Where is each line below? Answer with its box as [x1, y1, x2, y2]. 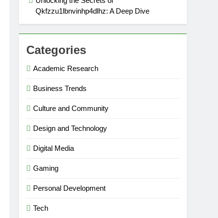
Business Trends [33, 84, 87, 92]
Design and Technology [33, 124, 108, 132]
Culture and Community [33, 104, 109, 112]
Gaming [33, 164, 59, 172]
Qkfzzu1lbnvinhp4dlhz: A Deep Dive [36, 7, 150, 15]
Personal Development [33, 184, 106, 192]
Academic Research [33, 64, 99, 73]
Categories [26, 43, 87, 56]
